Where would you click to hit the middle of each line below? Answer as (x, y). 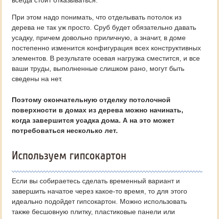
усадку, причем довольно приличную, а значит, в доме (99, 38)
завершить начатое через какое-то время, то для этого (99, 191)
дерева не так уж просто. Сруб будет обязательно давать (104, 27)
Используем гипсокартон (69, 156)
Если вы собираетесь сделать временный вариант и (96, 181)
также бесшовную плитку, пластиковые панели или (93, 212)
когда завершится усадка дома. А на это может (93, 120)
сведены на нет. (37, 79)
